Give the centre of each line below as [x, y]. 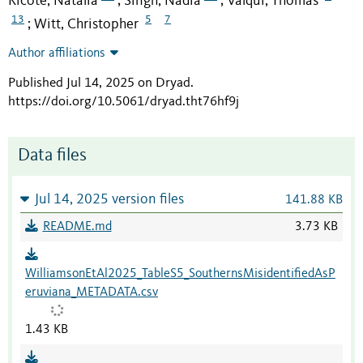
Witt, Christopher [86, 24]
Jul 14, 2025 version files [109, 199]
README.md [77, 226]
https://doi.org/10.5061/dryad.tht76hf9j [124, 101]
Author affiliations [57, 53]
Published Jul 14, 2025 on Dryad [99, 83]
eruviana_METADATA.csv [92, 292]
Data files [52, 156]
